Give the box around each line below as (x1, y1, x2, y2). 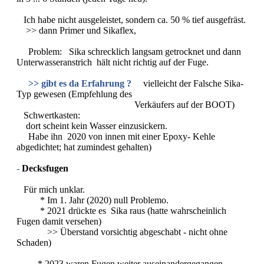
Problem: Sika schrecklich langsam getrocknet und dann (16, 46, 243, 57)
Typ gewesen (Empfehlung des (16, 88, 144, 99)
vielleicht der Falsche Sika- (143, 78, 243, 88)
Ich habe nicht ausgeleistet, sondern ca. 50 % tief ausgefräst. (16, 14, 246, 25)
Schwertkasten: (16, 110, 80, 120)
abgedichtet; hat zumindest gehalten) (16, 141, 151, 152)
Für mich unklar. (24, 184, 85, 194)
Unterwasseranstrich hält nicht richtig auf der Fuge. (16, 57, 209, 67)
